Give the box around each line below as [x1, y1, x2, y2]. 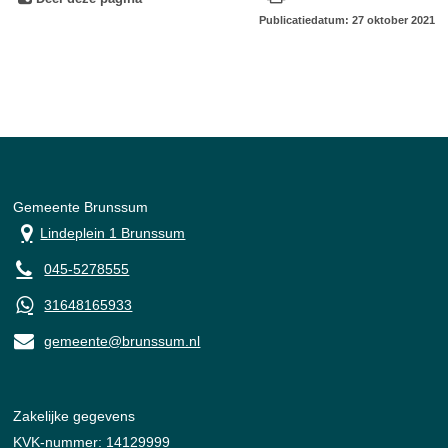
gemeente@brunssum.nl [44, 333, 201, 349]
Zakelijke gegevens [13, 408, 136, 424]
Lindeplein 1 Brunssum [40, 225, 186, 241]
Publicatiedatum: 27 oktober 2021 [258, 14, 435, 26]
